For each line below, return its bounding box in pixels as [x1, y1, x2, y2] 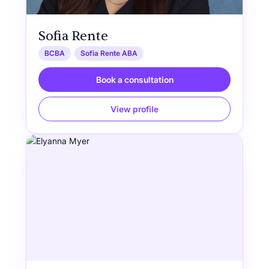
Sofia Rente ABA [80, 49, 138, 58]
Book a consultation [95, 74, 174, 85]
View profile [110, 104, 159, 115]
